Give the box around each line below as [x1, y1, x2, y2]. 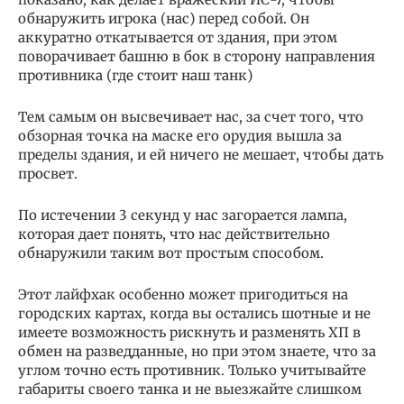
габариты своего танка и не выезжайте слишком [18, 381, 362, 399]
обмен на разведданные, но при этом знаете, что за [18, 343, 376, 361]
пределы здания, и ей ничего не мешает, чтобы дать [18, 146, 383, 164]
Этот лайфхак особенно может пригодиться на [18, 286, 348, 304]
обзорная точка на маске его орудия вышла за [18, 127, 342, 145]
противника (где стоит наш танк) [18, 67, 252, 85]
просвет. [18, 165, 78, 183]
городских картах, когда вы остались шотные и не [18, 305, 371, 323]
